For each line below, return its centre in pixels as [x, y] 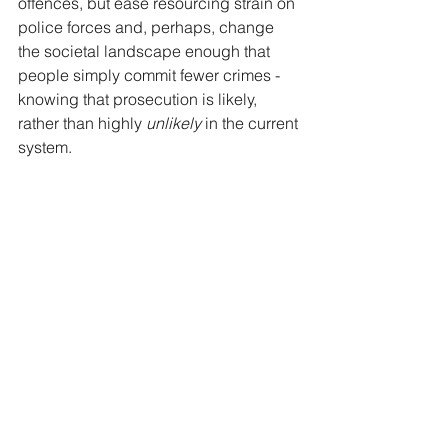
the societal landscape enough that [146, 51]
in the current [253, 123]
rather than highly [82, 123]
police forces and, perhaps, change [148, 27]
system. [45, 147]
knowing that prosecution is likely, [139, 99]
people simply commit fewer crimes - [151, 75]
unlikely [175, 123]
